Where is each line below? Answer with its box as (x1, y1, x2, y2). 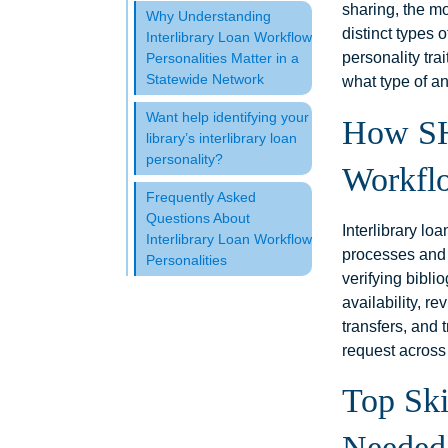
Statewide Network (146, 71, 264, 87)
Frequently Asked (146, 189, 256, 205)
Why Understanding (146, 8, 271, 24)
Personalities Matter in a (146, 50, 299, 66)
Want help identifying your (146, 109, 309, 125)
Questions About (146, 210, 250, 226)
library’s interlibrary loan (146, 130, 297, 146)
